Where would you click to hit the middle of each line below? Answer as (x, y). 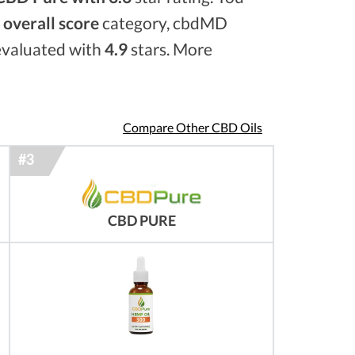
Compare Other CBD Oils (193, 128)
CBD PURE (141, 221)
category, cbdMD (163, 23)
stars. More (170, 49)
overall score (51, 23)
